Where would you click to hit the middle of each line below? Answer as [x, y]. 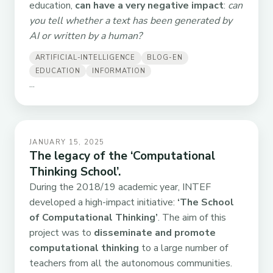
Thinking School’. [75, 172]
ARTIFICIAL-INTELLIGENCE [85, 58]
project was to [62, 233]
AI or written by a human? [86, 36]
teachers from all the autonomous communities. [131, 263]
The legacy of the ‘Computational [122, 156]
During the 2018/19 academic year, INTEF [120, 187]
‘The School [206, 202]
